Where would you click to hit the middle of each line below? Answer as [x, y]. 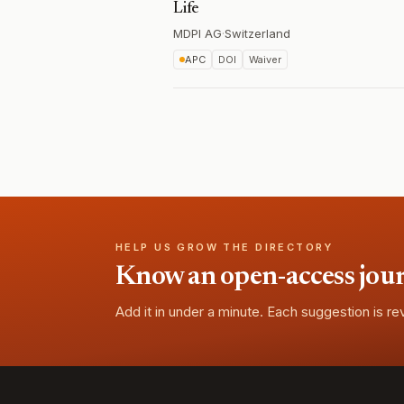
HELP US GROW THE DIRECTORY [225, 247]
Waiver [265, 60]
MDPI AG [197, 33]
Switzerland [257, 33]
